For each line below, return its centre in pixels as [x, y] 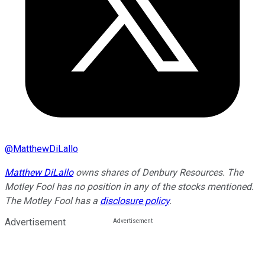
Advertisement [35, 222]
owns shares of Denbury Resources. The [158, 173]
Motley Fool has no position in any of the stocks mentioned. [129, 187]
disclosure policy [135, 201]
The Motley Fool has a [52, 201]
